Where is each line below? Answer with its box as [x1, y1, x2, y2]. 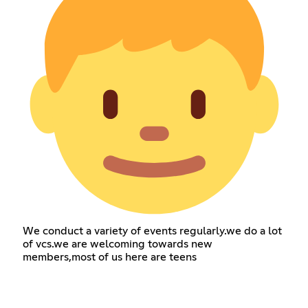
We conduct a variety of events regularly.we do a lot [22, 225, 282, 236]
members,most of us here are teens [22, 251, 197, 263]
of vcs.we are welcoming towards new [22, 238, 212, 250]
